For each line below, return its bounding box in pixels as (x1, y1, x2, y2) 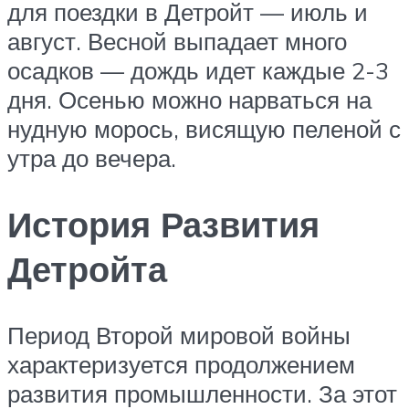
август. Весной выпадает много (7, 26, 347, 57)
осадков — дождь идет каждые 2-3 (7, 56, 389, 86)
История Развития (7, 202, 320, 247)
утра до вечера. (7, 143, 176, 173)
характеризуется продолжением (7, 349, 355, 379)
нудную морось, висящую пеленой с (7, 114, 401, 144)
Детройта (7, 246, 167, 292)
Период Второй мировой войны (7, 320, 351, 350)
